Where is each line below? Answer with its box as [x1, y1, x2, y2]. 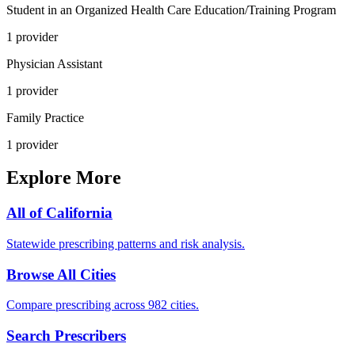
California [46, 204, 113, 222]
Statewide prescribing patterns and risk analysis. [6, 237, 245, 251]
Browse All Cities [6, 265, 116, 283]
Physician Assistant [6, 56, 102, 71]
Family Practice [6, 110, 84, 124]
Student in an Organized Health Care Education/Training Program [6, 2, 336, 17]
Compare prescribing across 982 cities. [6, 298, 199, 312]
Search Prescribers [6, 327, 126, 345]
